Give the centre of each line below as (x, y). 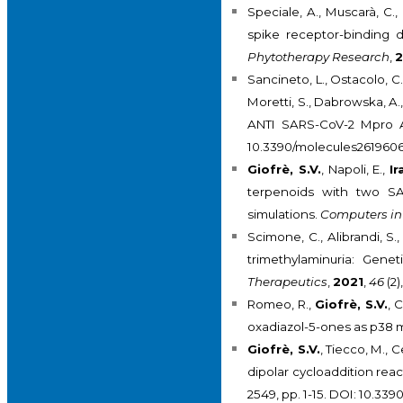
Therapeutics (288, 282)
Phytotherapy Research (319, 57)
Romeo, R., (282, 304)
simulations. (284, 215)
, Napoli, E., (355, 170)
